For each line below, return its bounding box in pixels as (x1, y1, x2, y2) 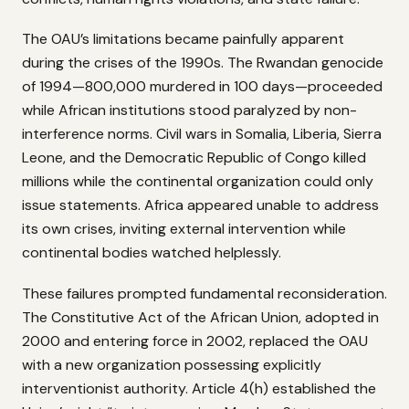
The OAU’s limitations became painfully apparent (22, 29, 344, 49)
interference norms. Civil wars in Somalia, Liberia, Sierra (22, 124, 382, 144)
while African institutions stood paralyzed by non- (22, 100, 357, 121)
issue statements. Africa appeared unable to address (22, 195, 379, 215)
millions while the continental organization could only (22, 172, 373, 192)
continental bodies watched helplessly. (22, 243, 281, 263)
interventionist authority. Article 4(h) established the (22, 378, 376, 398)
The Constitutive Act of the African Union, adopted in (22, 307, 379, 327)
